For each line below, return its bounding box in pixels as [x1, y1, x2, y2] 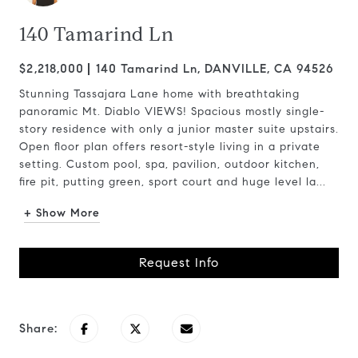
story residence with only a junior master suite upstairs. [19, 122, 339, 136]
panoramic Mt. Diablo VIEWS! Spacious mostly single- [19, 105, 324, 118]
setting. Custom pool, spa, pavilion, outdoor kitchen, [19, 157, 320, 171]
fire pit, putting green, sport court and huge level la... [19, 175, 326, 189]
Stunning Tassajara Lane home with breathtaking [19, 87, 300, 101]
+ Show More [24, 206, 100, 220]
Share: [19, 321, 58, 336]
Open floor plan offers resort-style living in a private [19, 140, 320, 153]
